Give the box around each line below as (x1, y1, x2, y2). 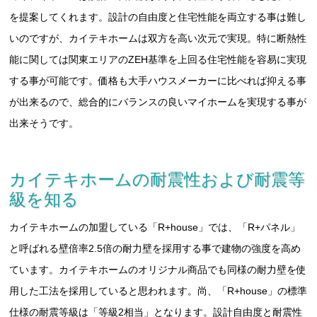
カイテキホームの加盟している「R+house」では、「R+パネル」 (9, 221, 301, 234)
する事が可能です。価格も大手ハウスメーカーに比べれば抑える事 (9, 75, 307, 87)
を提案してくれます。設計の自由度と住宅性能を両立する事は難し (9, 11, 307, 23)
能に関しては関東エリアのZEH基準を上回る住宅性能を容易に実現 (9, 54, 307, 66)
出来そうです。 (9, 117, 79, 129)
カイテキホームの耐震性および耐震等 (9, 171, 306, 190)
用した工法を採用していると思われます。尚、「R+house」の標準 (9, 285, 308, 297)
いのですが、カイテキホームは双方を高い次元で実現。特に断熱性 (9, 33, 307, 45)
